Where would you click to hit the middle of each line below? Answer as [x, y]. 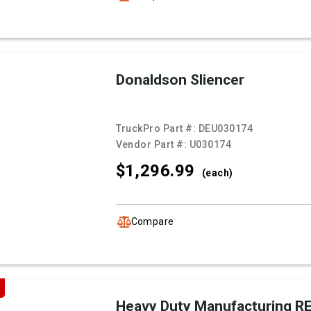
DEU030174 [225, 129]
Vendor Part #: [152, 145]
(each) [217, 173]
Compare [152, 221]
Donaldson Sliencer [180, 80]
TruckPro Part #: [157, 129]
